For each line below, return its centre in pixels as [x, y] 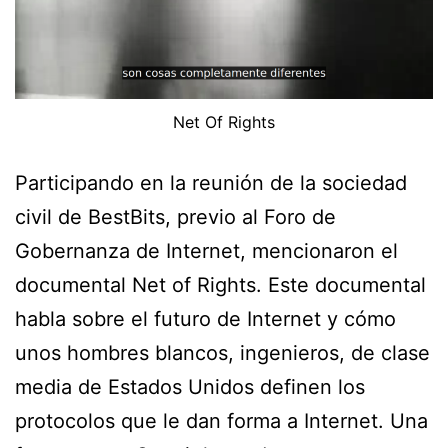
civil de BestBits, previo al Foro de [175, 216]
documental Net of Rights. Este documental [220, 284]
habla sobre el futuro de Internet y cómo [205, 318]
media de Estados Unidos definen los [190, 386]
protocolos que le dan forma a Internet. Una [221, 420]
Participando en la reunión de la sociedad [211, 182]
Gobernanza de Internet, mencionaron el [206, 250]
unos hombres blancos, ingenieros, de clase [222, 352]
